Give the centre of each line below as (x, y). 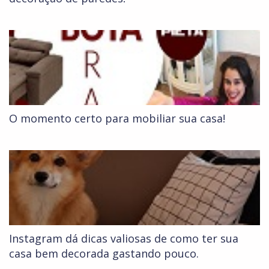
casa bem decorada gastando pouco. (104, 254)
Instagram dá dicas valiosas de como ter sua (124, 239)
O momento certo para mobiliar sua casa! (117, 119)
